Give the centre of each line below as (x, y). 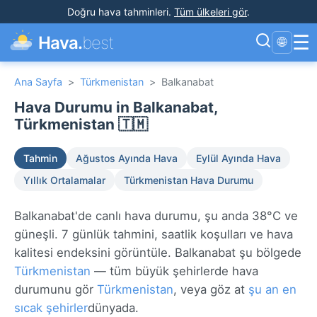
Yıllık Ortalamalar (64, 180)
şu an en (272, 289)
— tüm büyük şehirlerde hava (174, 271)
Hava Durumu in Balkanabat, (116, 107)
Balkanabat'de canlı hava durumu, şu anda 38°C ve (156, 216)
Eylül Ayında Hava (238, 158)
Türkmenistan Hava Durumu (189, 180)
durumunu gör (56, 289)
